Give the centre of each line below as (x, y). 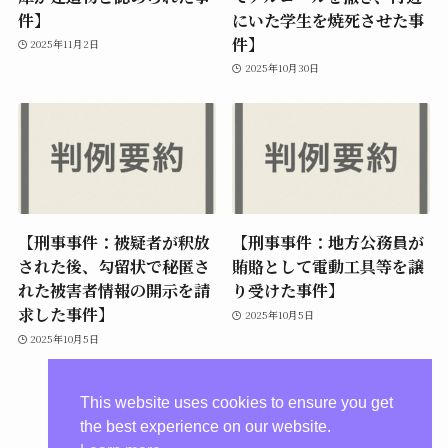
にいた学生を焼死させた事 (328, 19)
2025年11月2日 (65, 44)
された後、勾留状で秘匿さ (113, 266)
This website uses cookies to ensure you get (236, 403)
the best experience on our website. (205, 427)
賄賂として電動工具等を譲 (328, 266)
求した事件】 (65, 314)
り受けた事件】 (288, 290)
